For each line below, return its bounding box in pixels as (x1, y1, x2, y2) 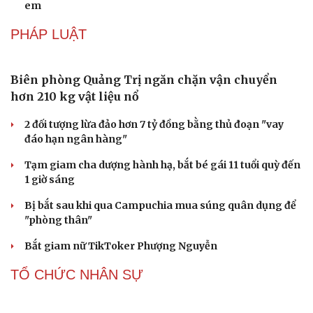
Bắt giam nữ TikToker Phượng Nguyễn (24, 240, 217, 253)
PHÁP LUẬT (10, 27, 87, 43)
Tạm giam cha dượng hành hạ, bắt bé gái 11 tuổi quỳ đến (24, 159, 300, 172)
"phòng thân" (24, 214, 92, 227)
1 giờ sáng (24, 173, 75, 187)
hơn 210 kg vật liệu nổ (10, 89, 139, 104)
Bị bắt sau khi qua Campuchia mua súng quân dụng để (24, 199, 296, 212)
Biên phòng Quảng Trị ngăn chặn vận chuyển (10, 73, 277, 87)
